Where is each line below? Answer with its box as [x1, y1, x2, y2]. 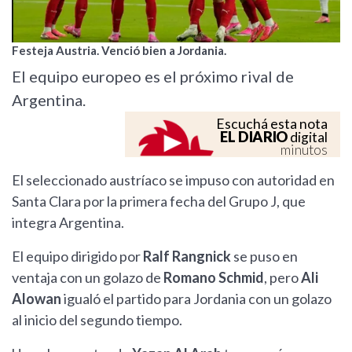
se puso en [233, 247, 298, 266]
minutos [280, 141, 328, 159]
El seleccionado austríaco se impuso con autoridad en [12, 171, 335, 189]
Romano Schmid [163, 269, 264, 287]
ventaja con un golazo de [12, 269, 163, 287]
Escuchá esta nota [216, 115, 328, 133]
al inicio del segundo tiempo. [12, 311, 182, 329]
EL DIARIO [220, 128, 288, 146]
